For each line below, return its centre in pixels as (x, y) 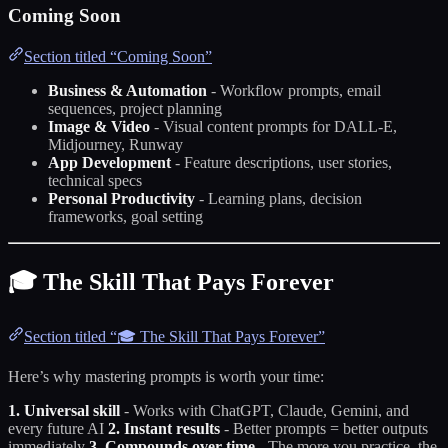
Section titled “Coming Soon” (118, 56)
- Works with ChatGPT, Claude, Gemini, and (264, 410)
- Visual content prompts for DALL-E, (273, 126)
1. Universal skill (64, 410)
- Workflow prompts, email (294, 90)
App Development (109, 162)
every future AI (58, 428)
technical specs (95, 180)
